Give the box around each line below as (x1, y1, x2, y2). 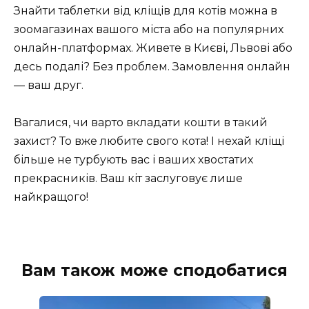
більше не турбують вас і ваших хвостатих (14, 152, 253, 166)
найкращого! (14, 190, 88, 203)
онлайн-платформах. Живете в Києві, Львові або (14, 41, 292, 54)
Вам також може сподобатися (21, 260, 288, 280)
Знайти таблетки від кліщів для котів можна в (14, 3, 277, 17)
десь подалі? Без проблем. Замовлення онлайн (14, 59, 290, 73)
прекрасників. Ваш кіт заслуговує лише (14, 171, 243, 185)
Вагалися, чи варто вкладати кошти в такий (14, 115, 268, 129)
